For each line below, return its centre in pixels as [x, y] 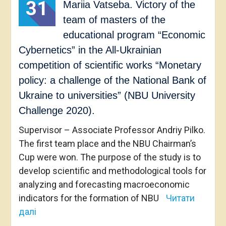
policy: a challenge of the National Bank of [112, 80]
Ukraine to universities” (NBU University [107, 96]
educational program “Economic [134, 35]
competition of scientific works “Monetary [110, 65]
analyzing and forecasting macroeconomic [104, 185]
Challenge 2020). [56, 111]
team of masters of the [114, 20]
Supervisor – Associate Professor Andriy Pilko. [112, 130]
